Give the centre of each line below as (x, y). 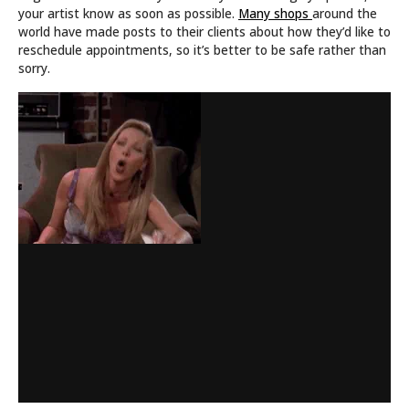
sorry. (34, 68)
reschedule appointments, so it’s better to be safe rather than (202, 50)
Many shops (275, 14)
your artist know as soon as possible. (128, 14)
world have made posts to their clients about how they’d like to (204, 32)
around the (345, 14)
